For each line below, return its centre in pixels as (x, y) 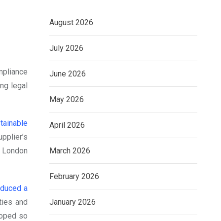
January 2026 (73, 202)
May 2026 (67, 99)
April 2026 (67, 125)
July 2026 (66, 48)
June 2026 (68, 74)
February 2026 (74, 176)
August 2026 (71, 22)
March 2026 (70, 151)
